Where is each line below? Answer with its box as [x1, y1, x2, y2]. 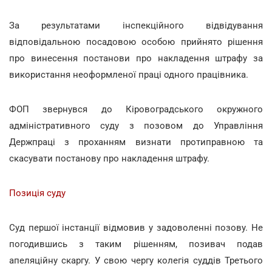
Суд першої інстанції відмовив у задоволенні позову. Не [9, 222, 263, 233]
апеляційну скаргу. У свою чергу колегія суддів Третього [9, 254, 263, 266]
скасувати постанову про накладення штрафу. [9, 152, 209, 164]
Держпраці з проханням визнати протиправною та [9, 136, 263, 148]
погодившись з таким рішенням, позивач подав [9, 238, 263, 250]
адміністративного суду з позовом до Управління [9, 120, 263, 131]
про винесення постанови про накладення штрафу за [9, 52, 263, 64]
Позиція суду [9, 187, 66, 199]
